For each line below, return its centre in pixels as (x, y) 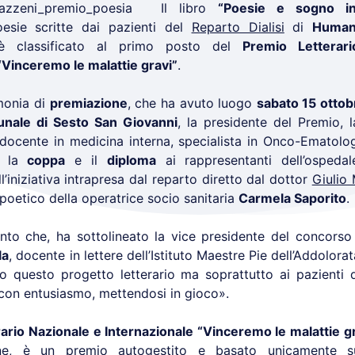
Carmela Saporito (292, 198)
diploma (131, 160)
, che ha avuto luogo (192, 103)
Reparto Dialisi (238, 27)
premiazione (88, 103)
